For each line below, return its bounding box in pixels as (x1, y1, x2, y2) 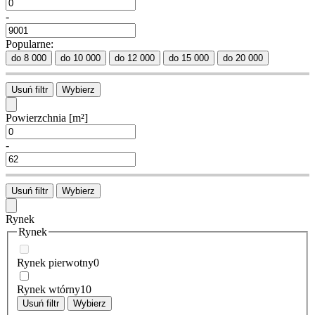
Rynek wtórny (17, 283, 80, 295)
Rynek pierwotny (17, 256, 94, 269)
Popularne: (6, 37, 53, 50)
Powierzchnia (6, 111, 69, 124)
